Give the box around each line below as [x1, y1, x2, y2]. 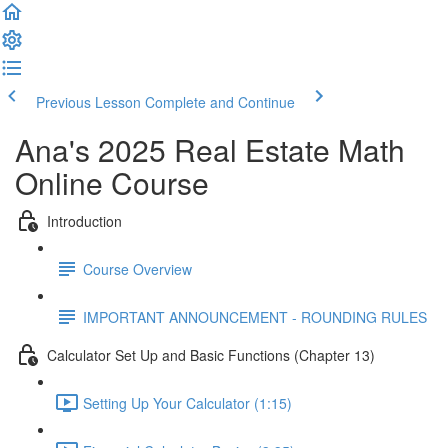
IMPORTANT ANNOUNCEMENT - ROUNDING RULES [83, 306, 427, 327]
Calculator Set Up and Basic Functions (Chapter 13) [47, 344, 375, 365]
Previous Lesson [36, 92, 141, 112]
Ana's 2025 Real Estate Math [15, 128, 405, 171]
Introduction [47, 210, 122, 231]
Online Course [15, 161, 209, 204]
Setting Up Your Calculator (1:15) [83, 392, 292, 413]
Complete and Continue [145, 92, 295, 112]
